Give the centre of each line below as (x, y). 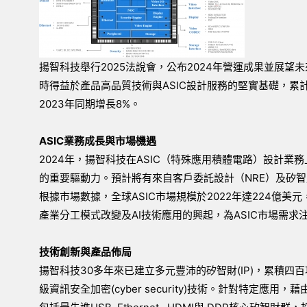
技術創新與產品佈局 (85, 252)
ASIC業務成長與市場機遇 (98, 141)
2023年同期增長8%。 (90, 104)
